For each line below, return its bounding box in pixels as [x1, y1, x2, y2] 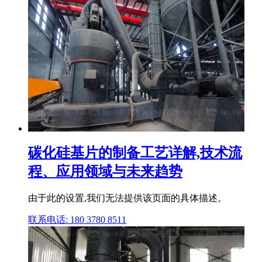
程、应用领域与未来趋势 [28, 163, 182, 179]
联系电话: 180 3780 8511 [28, 214, 126, 225]
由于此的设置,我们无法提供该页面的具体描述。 [28, 192, 227, 203]
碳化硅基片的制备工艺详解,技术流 [28, 144, 242, 160]
